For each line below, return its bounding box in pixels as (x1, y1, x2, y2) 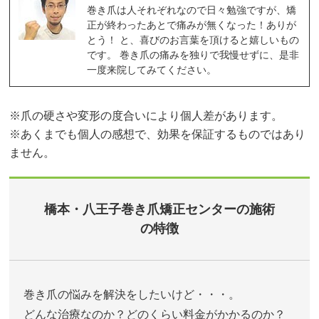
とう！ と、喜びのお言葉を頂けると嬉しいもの (87, 34, 300, 46)
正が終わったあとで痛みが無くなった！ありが (87, 19, 297, 31)
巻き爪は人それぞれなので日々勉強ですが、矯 (87, 4, 297, 16)
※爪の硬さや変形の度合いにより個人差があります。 (9, 110, 283, 122)
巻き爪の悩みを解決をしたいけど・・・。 (23, 288, 241, 301)
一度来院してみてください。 (87, 64, 217, 76)
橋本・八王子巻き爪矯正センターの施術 (43, 202, 275, 217)
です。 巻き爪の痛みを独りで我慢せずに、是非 (87, 49, 300, 61)
